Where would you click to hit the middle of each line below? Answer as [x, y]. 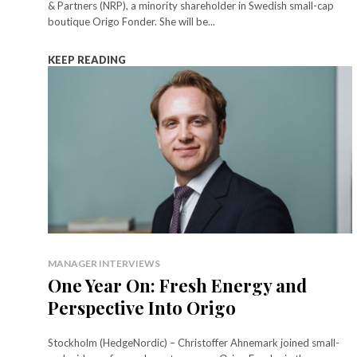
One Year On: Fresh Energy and [177, 285]
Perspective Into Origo [142, 307]
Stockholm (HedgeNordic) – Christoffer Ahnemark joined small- [194, 342]
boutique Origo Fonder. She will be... [131, 21]
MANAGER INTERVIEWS [104, 263]
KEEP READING [87, 59]
